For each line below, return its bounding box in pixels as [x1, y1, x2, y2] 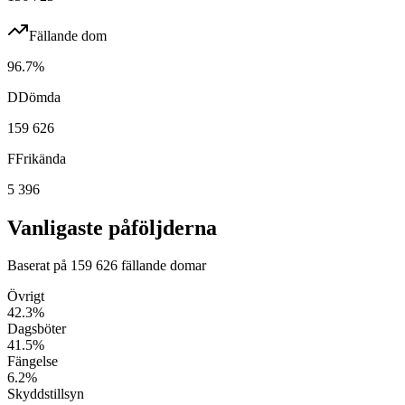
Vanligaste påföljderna [7, 215, 217, 240]
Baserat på [7, 258, 71, 274]
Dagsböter [7, 321, 66, 337]
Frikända [15, 150, 66, 166]
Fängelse [7, 353, 58, 370]
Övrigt [7, 288, 44, 305]
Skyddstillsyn [7, 386, 84, 402]
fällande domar [118, 258, 206, 274]
